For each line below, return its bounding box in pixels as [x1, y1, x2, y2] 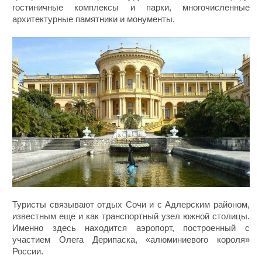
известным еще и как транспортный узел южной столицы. [12, 211, 250, 222]
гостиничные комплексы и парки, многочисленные [12, 2, 250, 12]
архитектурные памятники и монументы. [12, 13, 175, 24]
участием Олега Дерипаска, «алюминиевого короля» [12, 235, 250, 245]
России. [12, 246, 44, 257]
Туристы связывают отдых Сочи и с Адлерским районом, [12, 199, 250, 210]
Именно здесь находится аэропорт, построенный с [12, 223, 250, 233]
